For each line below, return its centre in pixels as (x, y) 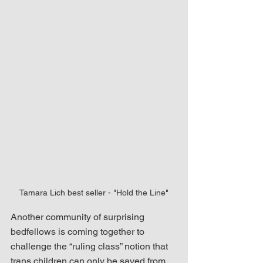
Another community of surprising (79, 217)
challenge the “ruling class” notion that (90, 247)
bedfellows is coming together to (79, 232)
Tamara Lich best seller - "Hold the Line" (94, 193)
